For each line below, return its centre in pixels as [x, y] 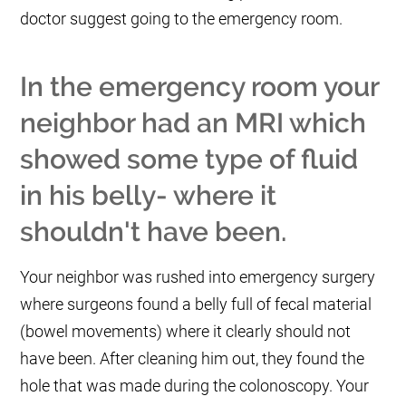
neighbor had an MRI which [193, 123]
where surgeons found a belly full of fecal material [196, 304]
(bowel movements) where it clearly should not [186, 332]
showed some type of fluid [189, 159]
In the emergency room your [200, 87]
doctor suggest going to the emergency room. [182, 19]
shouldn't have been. [154, 232]
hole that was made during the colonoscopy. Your [195, 386]
